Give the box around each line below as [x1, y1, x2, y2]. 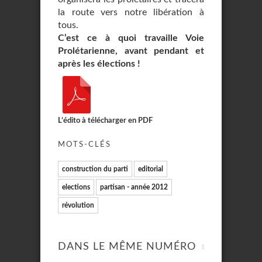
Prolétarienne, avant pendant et [58, 46, 204, 56]
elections [62, 184, 90, 191]
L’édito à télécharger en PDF [58, 117, 153, 124]
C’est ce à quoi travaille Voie [58, 33, 204, 43]
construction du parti [62, 166, 128, 173]
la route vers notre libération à [58, 8, 204, 17]
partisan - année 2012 [100, 184, 168, 191]
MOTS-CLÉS [58, 141, 111, 149]
